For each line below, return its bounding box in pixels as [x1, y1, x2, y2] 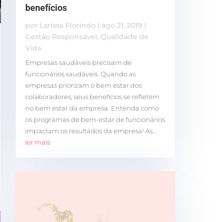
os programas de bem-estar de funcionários [25, 115, 165, 123]
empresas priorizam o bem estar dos [25, 81, 142, 89]
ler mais [25, 138, 50, 146]
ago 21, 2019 [101, 20, 142, 30]
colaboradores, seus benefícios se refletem [25, 92, 160, 101]
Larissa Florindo [39, 20, 96, 30]
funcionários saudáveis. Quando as [25, 69, 136, 78]
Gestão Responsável [25, 32, 97, 41]
